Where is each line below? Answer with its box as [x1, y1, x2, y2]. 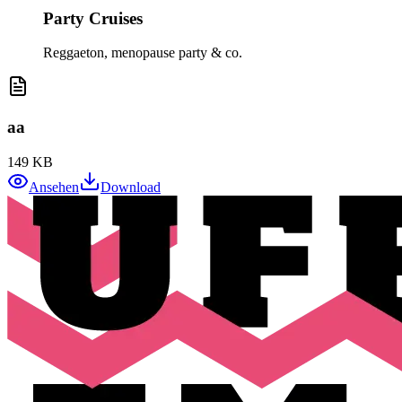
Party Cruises [43, 8, 143, 28]
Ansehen [29, 179, 79, 195]
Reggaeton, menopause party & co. [43, 45, 242, 61]
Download [100, 179, 161, 195]
